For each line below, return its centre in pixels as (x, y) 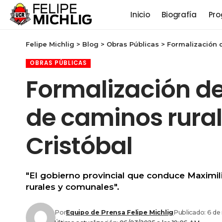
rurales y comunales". (73, 187)
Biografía (179, 15)
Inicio (140, 15)
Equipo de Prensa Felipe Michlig (120, 212)
